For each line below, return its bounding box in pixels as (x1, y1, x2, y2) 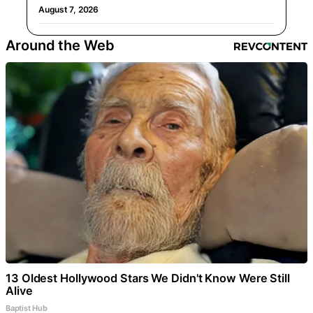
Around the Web (6, 37, 115, 54)
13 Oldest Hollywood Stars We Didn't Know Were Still (6, 271, 290, 286)
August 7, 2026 (38, 4, 99, 15)
